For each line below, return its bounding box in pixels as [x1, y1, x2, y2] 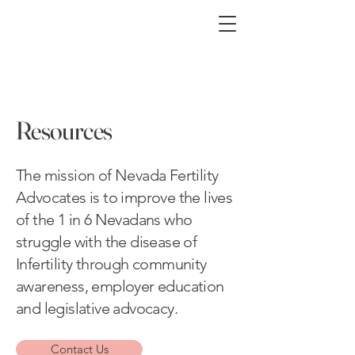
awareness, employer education [16, 277, 224, 296]
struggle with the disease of [16, 232, 197, 251]
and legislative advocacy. [16, 299, 177, 318]
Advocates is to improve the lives [16, 188, 233, 207]
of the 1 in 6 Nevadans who [16, 210, 193, 229]
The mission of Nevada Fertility [16, 166, 219, 185]
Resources [16, 115, 113, 146]
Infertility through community [16, 254, 207, 273]
